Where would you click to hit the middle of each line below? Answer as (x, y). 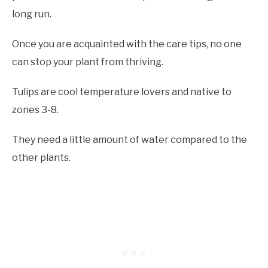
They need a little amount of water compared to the (130, 140)
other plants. (41, 158)
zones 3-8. (35, 110)
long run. (32, 14)
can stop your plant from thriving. (88, 62)
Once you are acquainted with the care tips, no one (127, 44)
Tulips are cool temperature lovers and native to (122, 92)
